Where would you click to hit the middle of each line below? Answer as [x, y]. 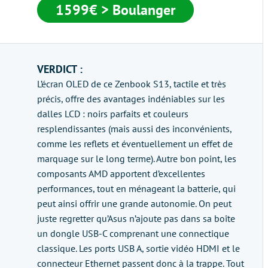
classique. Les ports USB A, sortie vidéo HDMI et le [138, 248]
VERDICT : [60, 69]
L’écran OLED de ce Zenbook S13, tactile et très [132, 84]
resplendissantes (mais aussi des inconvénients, [134, 129]
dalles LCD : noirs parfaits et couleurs [113, 114]
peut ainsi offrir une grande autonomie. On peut [134, 203]
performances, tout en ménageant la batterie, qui [136, 188]
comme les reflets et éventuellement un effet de [135, 144]
